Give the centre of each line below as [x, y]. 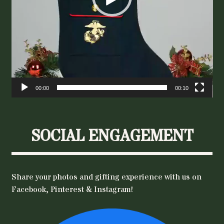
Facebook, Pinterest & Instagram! [72, 190]
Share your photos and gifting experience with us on [106, 177]
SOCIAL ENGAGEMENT [112, 136]
